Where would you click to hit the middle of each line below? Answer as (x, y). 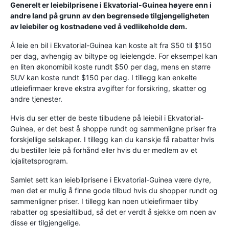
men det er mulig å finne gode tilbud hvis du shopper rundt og (114, 190)
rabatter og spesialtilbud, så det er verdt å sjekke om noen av (113, 212)
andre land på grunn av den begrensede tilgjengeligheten (110, 16)
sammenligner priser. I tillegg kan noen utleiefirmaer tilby (104, 201)
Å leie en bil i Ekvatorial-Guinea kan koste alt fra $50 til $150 (111, 45)
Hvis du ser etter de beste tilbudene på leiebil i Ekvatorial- (107, 118)
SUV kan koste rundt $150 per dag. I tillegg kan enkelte (104, 77)
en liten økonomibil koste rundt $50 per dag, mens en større (110, 67)
